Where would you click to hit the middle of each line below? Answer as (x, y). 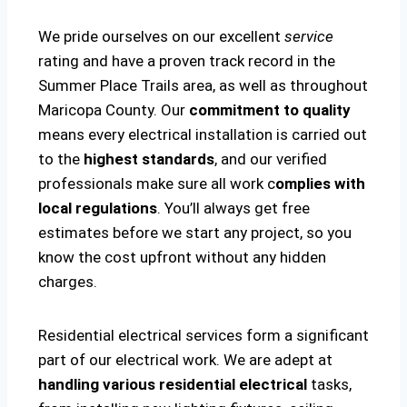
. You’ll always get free (233, 208)
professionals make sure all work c (157, 184)
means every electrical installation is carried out (203, 135)
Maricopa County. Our (114, 110)
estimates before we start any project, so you (195, 233)
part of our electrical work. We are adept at (185, 360)
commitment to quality (270, 110)
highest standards (149, 159)
